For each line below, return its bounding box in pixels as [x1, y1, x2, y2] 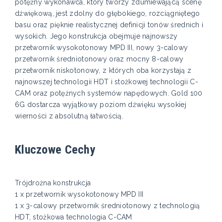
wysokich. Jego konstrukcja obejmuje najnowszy [15, 32, 178, 41]
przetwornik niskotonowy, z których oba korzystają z [15, 66, 192, 75]
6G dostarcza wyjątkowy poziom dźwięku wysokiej [15, 101, 186, 109]
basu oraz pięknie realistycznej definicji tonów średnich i [15, 21, 204, 29]
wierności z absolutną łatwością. [15, 112, 123, 120]
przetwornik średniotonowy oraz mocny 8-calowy [15, 55, 184, 63]
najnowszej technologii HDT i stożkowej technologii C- [15, 78, 198, 86]
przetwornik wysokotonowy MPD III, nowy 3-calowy [15, 44, 188, 52]
